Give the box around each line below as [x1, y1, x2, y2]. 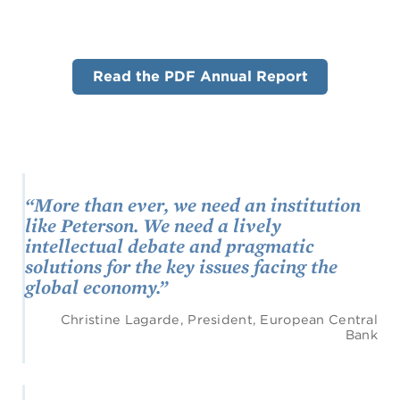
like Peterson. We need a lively [25, 212, 281, 237]
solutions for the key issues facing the [25, 254, 337, 278]
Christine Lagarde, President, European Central [60, 311, 378, 327]
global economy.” [25, 274, 168, 298]
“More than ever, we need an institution [25, 192, 361, 216]
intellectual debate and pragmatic [25, 233, 314, 257]
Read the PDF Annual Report [92, 67, 308, 86]
